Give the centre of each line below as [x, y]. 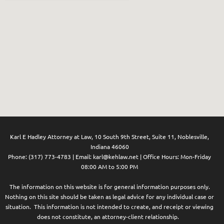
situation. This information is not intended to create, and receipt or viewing [109, 207]
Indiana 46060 [109, 147]
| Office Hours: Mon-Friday [175, 157]
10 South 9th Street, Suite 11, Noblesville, [152, 137]
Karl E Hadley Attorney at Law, [52, 137]
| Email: [82, 157]
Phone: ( [19, 157]
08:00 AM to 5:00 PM [109, 167]
